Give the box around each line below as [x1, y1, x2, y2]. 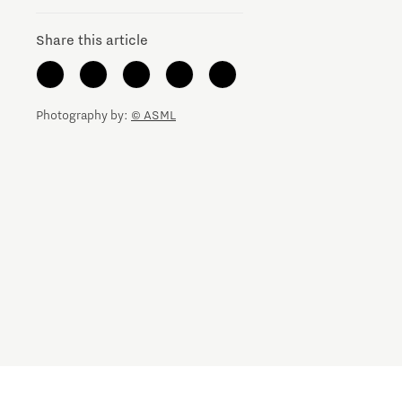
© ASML [131, 109, 176, 124]
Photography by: [36, 109, 131, 124]
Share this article [36, 32, 148, 49]
